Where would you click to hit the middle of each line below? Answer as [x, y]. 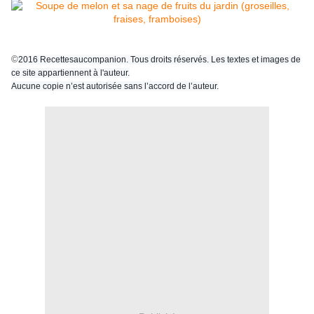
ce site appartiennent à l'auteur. [70, 73]
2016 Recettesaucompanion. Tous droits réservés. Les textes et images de [159, 60]
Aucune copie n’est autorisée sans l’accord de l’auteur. [115, 87]
